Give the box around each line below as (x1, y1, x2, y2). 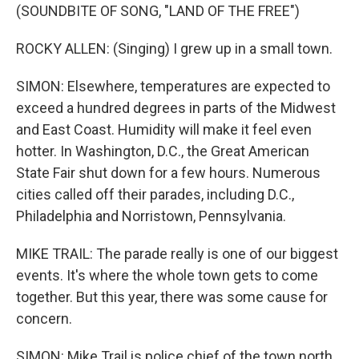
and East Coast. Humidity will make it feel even (16, 121, 312, 138)
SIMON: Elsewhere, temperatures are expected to (16, 78, 330, 95)
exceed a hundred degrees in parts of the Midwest (16, 99, 336, 116)
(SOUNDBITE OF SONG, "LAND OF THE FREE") (16, 2, 300, 19)
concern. (16, 310, 72, 327)
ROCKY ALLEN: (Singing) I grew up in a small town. (16, 40, 333, 57)
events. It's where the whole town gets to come (16, 267, 318, 284)
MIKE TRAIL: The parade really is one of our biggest (16, 245, 338, 262)
